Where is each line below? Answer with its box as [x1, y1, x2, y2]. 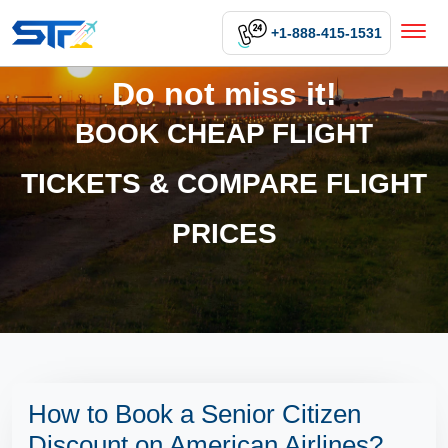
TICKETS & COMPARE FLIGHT [21, 168, 427, 199]
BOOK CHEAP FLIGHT [75, 118, 373, 149]
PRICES [171, 218, 277, 249]
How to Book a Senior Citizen [28, 399, 361, 429]
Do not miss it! [111, 76, 337, 112]
